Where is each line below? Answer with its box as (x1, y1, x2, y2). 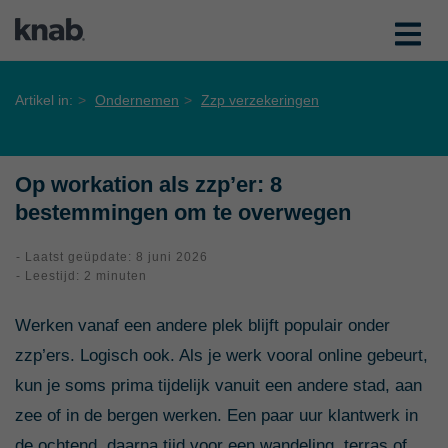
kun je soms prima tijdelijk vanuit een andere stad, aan (15, 376, 422, 395)
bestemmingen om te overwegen (15, 200, 351, 225)
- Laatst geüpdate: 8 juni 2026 (16, 250, 208, 264)
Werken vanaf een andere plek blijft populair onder (15, 316, 390, 335)
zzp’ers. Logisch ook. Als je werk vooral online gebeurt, (15, 346, 428, 365)
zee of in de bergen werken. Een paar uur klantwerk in (15, 406, 418, 425)
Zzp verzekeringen (201, 92, 319, 108)
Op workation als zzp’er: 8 (15, 172, 282, 197)
